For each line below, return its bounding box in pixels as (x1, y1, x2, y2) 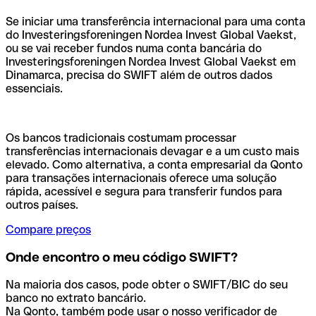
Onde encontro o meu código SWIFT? (6, 250, 238, 265)
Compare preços (6, 223, 91, 237)
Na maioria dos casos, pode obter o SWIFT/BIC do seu (6, 277, 288, 291)
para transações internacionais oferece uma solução (6, 171, 276, 186)
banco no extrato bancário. (6, 291, 146, 305)
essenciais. (6, 82, 63, 96)
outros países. (6, 198, 78, 212)
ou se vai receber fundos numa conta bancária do (6, 42, 262, 56)
